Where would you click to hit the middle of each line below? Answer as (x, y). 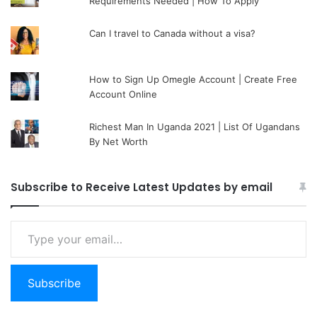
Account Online (123, 94)
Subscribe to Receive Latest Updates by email (142, 187)
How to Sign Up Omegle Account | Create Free (194, 79)
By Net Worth (119, 141)
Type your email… (25, 220)
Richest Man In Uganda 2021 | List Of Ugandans (195, 126)
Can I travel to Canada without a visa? (173, 33)
